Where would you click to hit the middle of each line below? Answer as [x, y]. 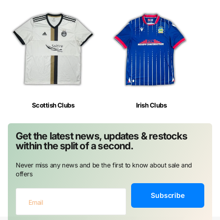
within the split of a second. [74, 146]
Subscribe [168, 195]
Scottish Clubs [53, 105]
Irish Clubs [151, 105]
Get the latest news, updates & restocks [101, 136]
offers [24, 174]
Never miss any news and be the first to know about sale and [104, 165]
